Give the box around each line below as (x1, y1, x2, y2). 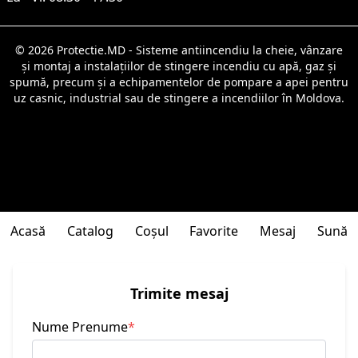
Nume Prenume (32, 318, 128, 336)
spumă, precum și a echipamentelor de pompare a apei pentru (10, 74, 348, 89)
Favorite (189, 222, 239, 240)
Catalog (66, 222, 113, 240)
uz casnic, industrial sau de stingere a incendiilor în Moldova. (14, 90, 344, 105)
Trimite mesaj (129, 284, 229, 303)
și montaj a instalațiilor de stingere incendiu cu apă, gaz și (22, 58, 336, 74)
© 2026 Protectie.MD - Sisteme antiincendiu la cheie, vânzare (15, 42, 343, 58)
